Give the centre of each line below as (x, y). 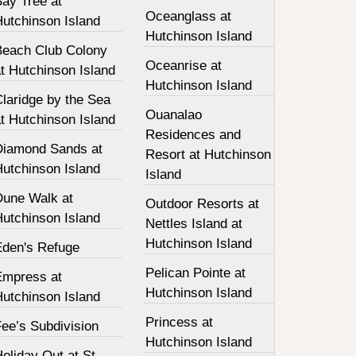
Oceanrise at (184, 66)
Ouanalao (174, 115)
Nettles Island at (194, 224)
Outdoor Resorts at (203, 204)
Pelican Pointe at (196, 273)
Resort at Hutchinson (209, 155)
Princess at (180, 322)
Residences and (193, 135)
